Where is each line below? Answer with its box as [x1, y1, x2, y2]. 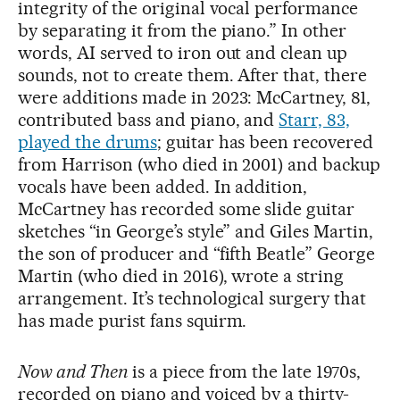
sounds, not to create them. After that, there [18, 64, 368, 87]
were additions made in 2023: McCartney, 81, [18, 87, 371, 109]
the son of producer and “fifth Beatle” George [18, 243, 376, 265]
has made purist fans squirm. [18, 310, 247, 332]
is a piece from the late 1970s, [127, 361, 362, 383]
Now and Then [18, 361, 128, 383]
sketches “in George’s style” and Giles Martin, [18, 221, 374, 243]
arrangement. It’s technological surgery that [18, 287, 367, 310]
